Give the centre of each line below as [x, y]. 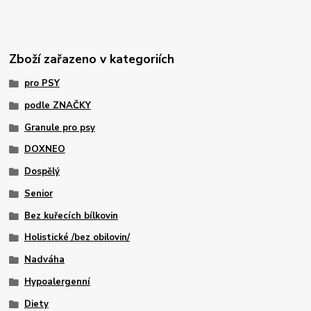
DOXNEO [44, 150]
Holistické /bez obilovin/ [77, 238]
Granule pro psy [59, 127]
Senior [38, 193]
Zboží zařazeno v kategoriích [92, 59]
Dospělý [42, 172]
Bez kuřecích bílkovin [71, 216]
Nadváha [44, 260]
